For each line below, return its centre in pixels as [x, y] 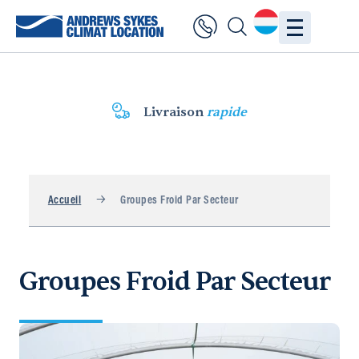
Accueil [65, 201]
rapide [227, 112]
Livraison [175, 112]
